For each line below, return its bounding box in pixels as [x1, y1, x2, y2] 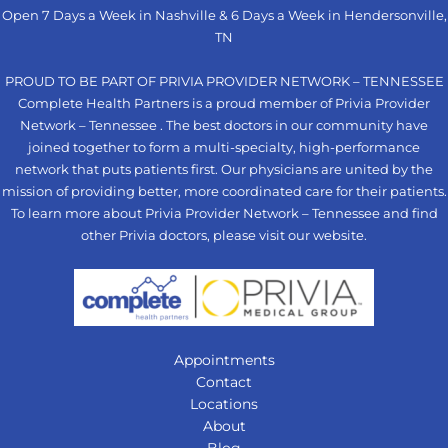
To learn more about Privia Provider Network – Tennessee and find [10, 205, 438, 221]
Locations [190, 395, 258, 412]
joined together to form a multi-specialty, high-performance [28, 139, 420, 155]
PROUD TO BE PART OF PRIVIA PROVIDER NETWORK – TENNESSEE [4, 73, 444, 89]
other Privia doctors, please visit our [81, 227, 313, 243]
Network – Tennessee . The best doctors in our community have [20, 117, 428, 133]
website [313, 227, 364, 243]
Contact [196, 373, 252, 390]
